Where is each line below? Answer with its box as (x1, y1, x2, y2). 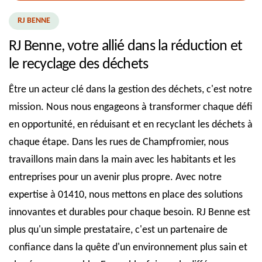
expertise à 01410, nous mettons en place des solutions (9, 189, 243, 201)
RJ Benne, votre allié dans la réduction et (9, 38, 243, 54)
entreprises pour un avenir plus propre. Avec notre (9, 171, 222, 183)
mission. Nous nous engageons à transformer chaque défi (9, 101, 253, 113)
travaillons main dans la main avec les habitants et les (9, 154, 236, 166)
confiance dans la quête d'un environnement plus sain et (9, 242, 247, 253)
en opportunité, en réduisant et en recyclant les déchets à (9, 119, 253, 130)
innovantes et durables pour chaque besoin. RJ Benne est (9, 206, 250, 218)
